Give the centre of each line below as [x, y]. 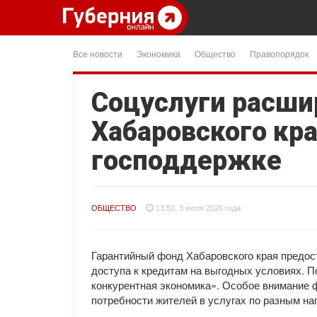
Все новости [98, 53]
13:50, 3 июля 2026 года [198, 208]
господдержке [186, 161]
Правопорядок [279, 53]
